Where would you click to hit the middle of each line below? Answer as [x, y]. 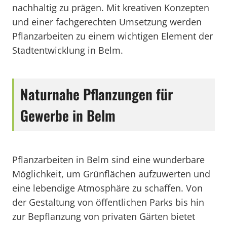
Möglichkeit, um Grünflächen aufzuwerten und [111, 174]
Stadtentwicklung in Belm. [68, 50]
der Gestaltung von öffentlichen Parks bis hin [108, 202]
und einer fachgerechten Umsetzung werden [107, 22]
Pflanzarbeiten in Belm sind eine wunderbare [108, 160]
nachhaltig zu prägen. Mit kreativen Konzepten [111, 8]
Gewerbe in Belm [68, 115]
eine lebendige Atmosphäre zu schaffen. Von [107, 188]
